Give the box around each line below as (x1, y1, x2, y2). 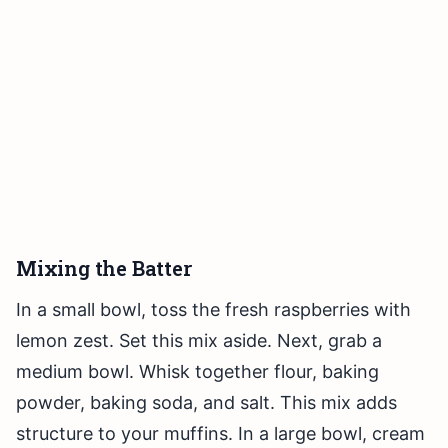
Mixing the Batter (16, 255, 192, 282)
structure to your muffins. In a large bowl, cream (16, 423, 425, 445)
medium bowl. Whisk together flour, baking (16, 361, 379, 383)
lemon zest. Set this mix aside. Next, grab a (16, 330, 382, 352)
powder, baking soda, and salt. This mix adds (16, 392, 397, 414)
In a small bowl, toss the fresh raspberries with (16, 299, 411, 321)
